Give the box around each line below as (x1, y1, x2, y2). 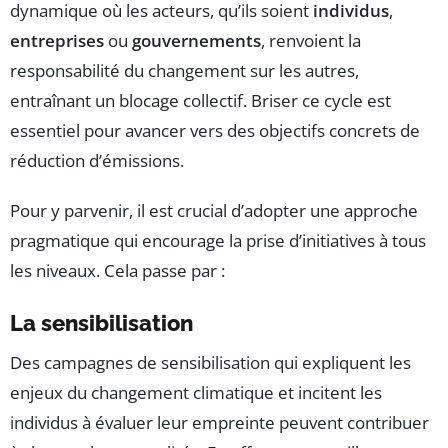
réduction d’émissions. (10, 149, 184, 173)
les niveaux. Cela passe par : (10, 259, 225, 283)
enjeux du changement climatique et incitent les (10, 381, 382, 405)
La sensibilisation (10, 310, 193, 337)
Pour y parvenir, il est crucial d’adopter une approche (10, 199, 418, 223)
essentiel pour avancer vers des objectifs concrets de (10, 119, 420, 143)
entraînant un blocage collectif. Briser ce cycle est (10, 89, 391, 113)
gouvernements (132, 29, 261, 53)
